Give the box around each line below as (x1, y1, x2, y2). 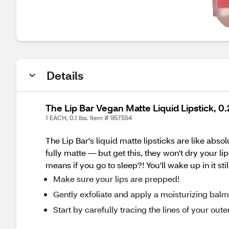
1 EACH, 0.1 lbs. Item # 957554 (45, 114, 132, 122)
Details (47, 68, 83, 83)
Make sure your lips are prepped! (53, 173, 179, 184)
